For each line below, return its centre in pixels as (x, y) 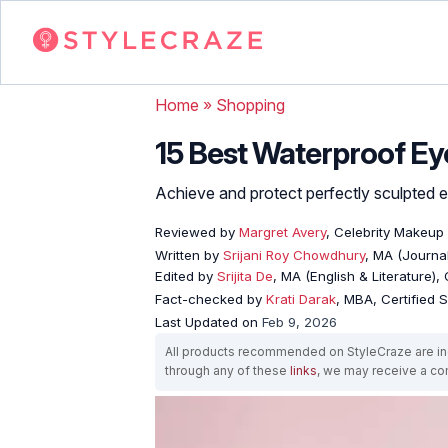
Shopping (250, 104)
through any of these (227, 370)
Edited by (186, 275)
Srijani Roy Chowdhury (294, 254)
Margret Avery (280, 231)
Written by (189, 254)
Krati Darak (301, 298)
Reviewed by (195, 231)
